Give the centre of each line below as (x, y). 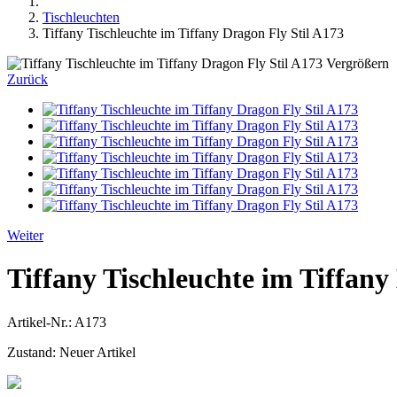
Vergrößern (358, 63)
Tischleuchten (81, 17)
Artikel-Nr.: (41, 322)
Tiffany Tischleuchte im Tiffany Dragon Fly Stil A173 (193, 33)
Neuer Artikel (97, 352)
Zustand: (33, 352)
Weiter (25, 235)
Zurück (27, 79)
